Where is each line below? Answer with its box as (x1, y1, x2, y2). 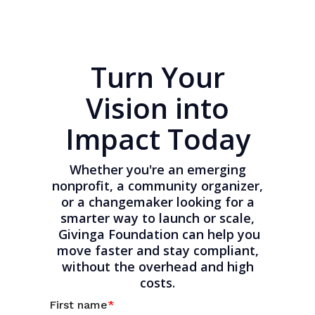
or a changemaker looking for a (60, 193, 255, 210)
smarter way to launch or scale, (60, 210, 255, 226)
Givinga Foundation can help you (55, 226, 260, 243)
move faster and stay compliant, (56, 242, 259, 259)
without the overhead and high (61, 258, 254, 275)
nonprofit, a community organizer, (52, 177, 263, 194)
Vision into (86, 89, 229, 127)
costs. (140, 274, 175, 291)
